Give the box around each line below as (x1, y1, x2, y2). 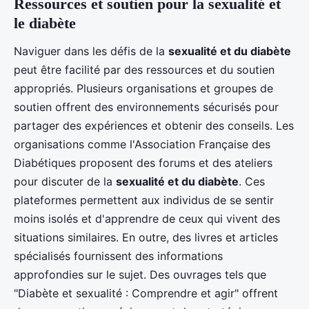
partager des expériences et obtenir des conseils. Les (14, 118, 294, 132)
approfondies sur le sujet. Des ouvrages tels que (14, 267, 266, 281)
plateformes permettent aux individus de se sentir (14, 192, 274, 207)
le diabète (14, 14, 76, 32)
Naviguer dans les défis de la (14, 43, 168, 58)
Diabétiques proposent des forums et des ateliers (14, 155, 272, 170)
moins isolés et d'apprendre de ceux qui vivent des (14, 211, 280, 226)
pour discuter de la (14, 174, 116, 188)
